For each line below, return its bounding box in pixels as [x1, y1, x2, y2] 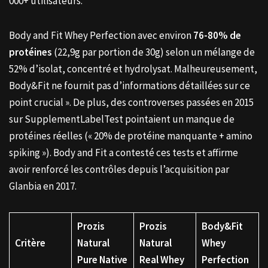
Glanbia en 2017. [9, 179, 77, 193]
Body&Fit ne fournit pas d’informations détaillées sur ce [9, 79, 250, 93]
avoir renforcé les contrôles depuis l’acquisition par [9, 163, 229, 176]
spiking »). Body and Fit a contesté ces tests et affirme [9, 146, 238, 160]
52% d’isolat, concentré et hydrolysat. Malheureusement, [9, 62, 257, 76]
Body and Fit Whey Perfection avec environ [9, 29, 193, 42]
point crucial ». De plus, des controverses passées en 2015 [9, 96, 254, 109]
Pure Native [77, 253, 127, 267]
